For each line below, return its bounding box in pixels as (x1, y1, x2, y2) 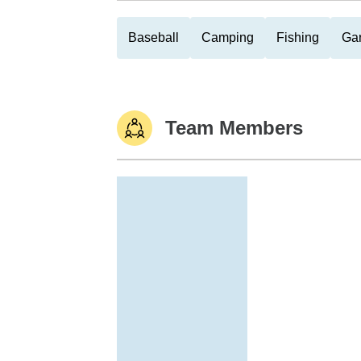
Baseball (128, 31, 179, 44)
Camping (201, 31, 254, 44)
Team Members (165, 117, 303, 139)
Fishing (276, 31, 319, 44)
